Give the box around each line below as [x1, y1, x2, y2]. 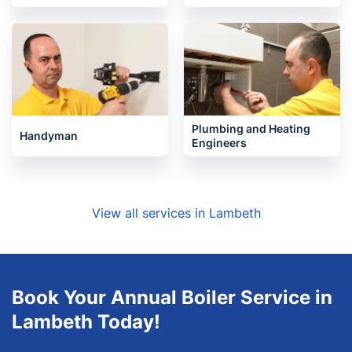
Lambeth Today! [12, 310, 160, 333]
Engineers [192, 136, 247, 149]
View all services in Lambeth [91, 205, 261, 221]
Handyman [20, 129, 78, 142]
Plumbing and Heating [192, 122, 310, 135]
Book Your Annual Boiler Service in [12, 286, 332, 309]
